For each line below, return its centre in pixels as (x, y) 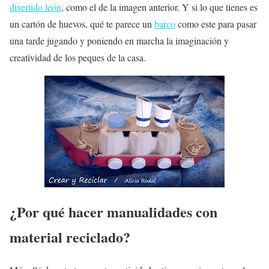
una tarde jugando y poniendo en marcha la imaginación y (119, 41)
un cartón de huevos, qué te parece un (82, 24)
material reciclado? (70, 237)
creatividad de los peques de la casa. (78, 58)
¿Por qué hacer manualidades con (113, 212)
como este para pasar (216, 24)
